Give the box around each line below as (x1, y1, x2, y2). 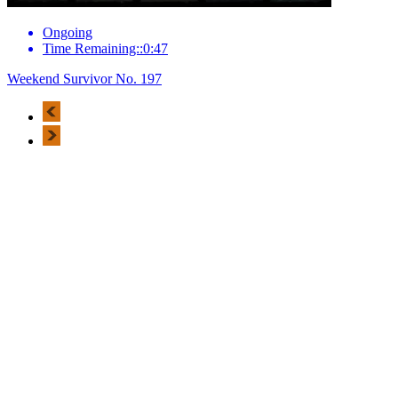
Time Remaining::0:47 (43, 40, 168, 56)
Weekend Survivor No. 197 (7, 70, 162, 86)
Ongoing (43, 24, 92, 40)
